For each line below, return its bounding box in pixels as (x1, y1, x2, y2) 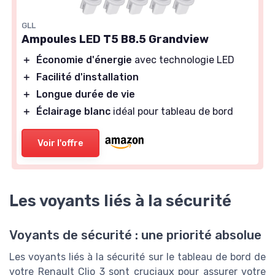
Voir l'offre (37, 137, 83, 149)
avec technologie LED (132, 54, 234, 66)
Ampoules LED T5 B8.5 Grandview (21, 33, 209, 47)
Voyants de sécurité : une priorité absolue (9, 228, 261, 243)
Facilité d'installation (36, 71, 139, 83)
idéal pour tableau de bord (110, 106, 233, 118)
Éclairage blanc (36, 106, 110, 118)
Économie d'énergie (36, 54, 132, 66)
